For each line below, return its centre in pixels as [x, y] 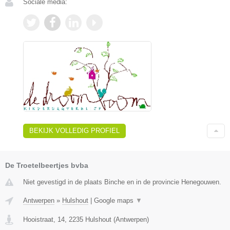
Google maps [115, 200]
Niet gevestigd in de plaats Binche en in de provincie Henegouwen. [122, 182]
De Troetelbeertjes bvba [47, 165]
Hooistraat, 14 [44, 219]
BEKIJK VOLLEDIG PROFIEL [74, 130]
